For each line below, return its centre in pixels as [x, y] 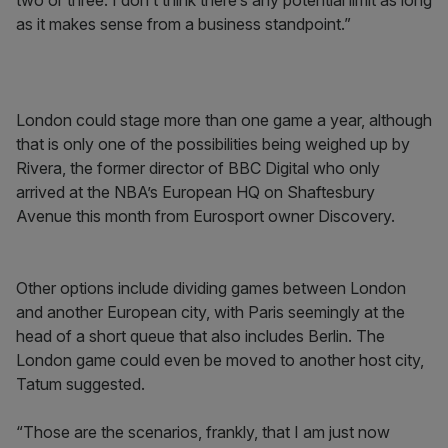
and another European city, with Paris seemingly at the [210, 312]
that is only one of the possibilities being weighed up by [213, 144]
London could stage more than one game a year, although [224, 120]
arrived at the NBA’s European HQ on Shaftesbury [195, 192]
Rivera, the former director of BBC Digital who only [198, 168]
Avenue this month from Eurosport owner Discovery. [205, 216]
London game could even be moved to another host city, [220, 360]
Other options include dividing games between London [211, 288]
